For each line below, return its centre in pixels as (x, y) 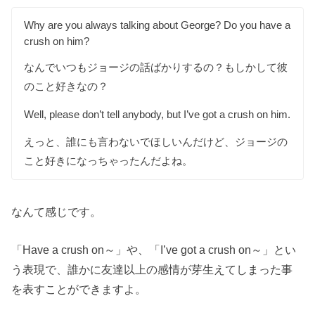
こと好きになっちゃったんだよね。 (109, 161)
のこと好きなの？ (66, 86)
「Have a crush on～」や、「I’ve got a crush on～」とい (154, 249)
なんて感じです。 (57, 211)
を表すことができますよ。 (79, 289)
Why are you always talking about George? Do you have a (157, 25)
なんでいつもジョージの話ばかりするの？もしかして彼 (156, 67)
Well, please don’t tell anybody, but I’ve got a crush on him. (157, 114)
